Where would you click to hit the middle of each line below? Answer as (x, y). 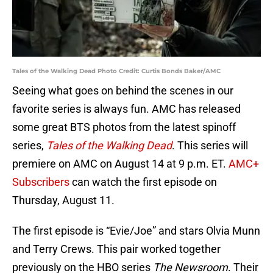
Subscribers (41, 182)
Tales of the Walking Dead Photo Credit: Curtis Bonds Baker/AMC (116, 71)
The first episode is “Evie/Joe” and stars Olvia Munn (136, 231)
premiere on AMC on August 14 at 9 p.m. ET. (120, 164)
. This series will (210, 146)
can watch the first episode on (143, 182)
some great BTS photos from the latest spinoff (124, 127)
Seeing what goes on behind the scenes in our (123, 91)
